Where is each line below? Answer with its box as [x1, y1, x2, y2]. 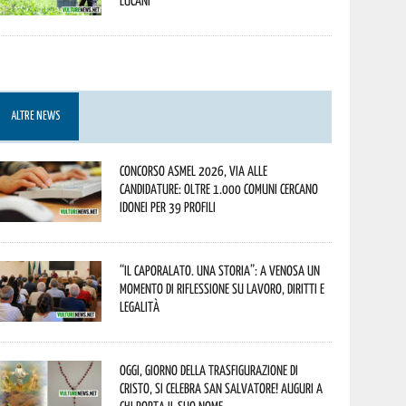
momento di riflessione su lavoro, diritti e [120, 280, 325, 296]
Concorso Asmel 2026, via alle [120, 162, 268, 179]
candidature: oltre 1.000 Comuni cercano [120, 180, 319, 197]
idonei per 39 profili [120, 198, 217, 215]
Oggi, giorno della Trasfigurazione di [120, 362, 299, 378]
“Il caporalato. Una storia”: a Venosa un [120, 262, 321, 278]
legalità [120, 298, 160, 314]
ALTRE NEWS [11, 111, 62, 122]
